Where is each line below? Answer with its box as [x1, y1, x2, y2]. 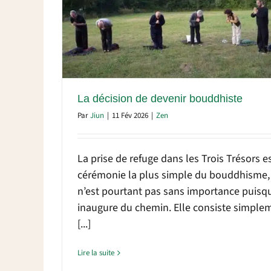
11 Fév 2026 [112, 109, 148, 121]
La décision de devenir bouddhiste [77, 92, 243, 105]
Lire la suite [77, 247, 114, 258]
